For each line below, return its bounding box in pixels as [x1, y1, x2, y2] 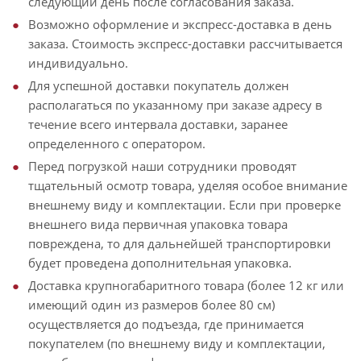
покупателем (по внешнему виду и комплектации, [28, 335, 326, 351]
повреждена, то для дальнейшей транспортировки [28, 235, 331, 251]
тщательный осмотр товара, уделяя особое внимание [28, 177, 347, 193]
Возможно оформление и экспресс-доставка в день [28, 16, 332, 32]
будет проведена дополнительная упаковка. [28, 255, 292, 271]
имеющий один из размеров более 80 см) [28, 297, 275, 313]
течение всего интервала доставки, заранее [28, 116, 288, 132]
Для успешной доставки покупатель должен [28, 77, 289, 93]
